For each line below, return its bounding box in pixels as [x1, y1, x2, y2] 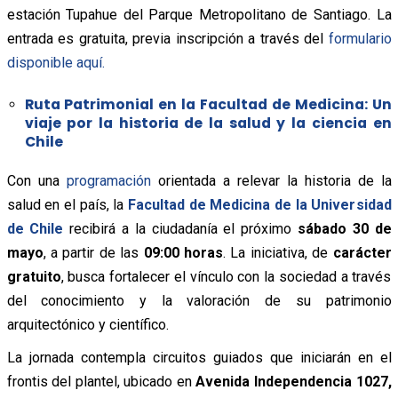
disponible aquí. [6, 54, 105, 72]
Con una [6, 172, 67, 190]
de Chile [6, 220, 64, 238]
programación [66, 172, 151, 190]
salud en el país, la [6, 196, 128, 214]
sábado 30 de [297, 220, 392, 238]
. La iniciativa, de [222, 244, 333, 262]
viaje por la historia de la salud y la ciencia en [24, 114, 392, 133]
